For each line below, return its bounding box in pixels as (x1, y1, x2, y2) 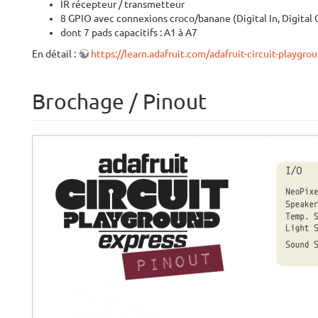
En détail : (32, 48, 78, 60)
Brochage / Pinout (32, 89, 207, 114)
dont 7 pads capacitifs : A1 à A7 (60, 27, 197, 38)
